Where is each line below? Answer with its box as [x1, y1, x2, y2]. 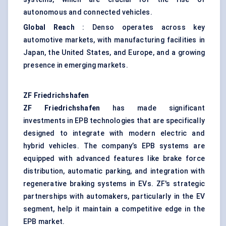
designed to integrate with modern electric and [23, 129, 205, 138]
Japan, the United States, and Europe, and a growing [23, 48, 205, 57]
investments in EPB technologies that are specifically [23, 117, 205, 125]
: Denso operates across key [74, 23, 205, 32]
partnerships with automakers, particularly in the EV [23, 192, 205, 201]
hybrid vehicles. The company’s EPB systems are [23, 142, 205, 150]
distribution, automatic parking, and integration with [23, 167, 205, 176]
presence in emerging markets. [23, 61, 128, 70]
